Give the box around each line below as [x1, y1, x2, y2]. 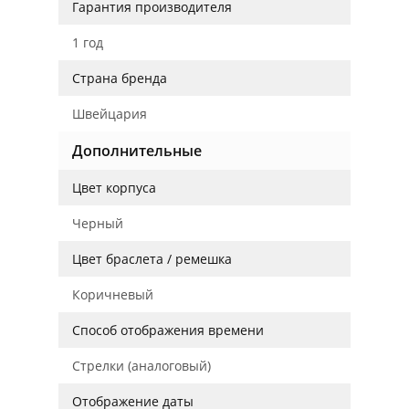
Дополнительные [72, 141, 202, 161]
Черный [72, 215, 123, 232]
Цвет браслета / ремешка [72, 250, 232, 267]
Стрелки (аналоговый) [72, 357, 211, 374]
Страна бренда [72, 69, 167, 87]
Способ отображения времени [72, 321, 264, 339]
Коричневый [72, 286, 153, 303]
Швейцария [72, 105, 147, 122]
